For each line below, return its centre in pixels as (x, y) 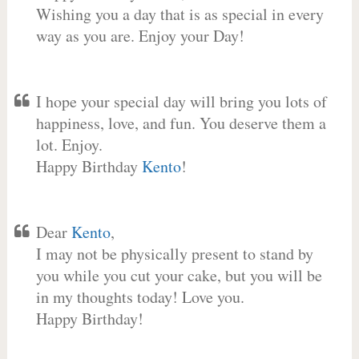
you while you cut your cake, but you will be (179, 275)
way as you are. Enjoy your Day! (140, 36)
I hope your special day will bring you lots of (181, 101)
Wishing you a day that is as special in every (179, 14)
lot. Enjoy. (69, 145)
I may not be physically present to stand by (174, 254)
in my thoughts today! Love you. (140, 297)
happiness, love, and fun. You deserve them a (181, 123)
